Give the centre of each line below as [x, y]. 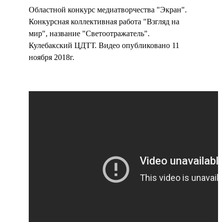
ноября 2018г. [52, 57]
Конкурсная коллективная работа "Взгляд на [104, 22]
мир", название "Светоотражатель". [89, 34]
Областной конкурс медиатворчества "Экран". [108, 10]
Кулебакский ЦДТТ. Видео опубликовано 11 [104, 46]
